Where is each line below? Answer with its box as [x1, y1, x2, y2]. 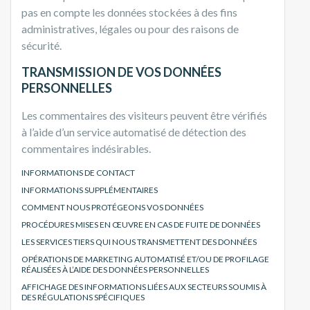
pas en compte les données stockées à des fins [21, 5, 237, 19]
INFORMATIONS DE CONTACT [21, 167, 135, 178]
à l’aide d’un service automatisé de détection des [21, 125, 246, 138]
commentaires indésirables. [21, 141, 151, 155]
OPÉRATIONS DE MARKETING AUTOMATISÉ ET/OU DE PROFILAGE [21, 253, 269, 264]
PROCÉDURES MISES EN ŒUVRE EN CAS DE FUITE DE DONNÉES [21, 219, 260, 230]
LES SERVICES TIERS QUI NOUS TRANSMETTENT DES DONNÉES [21, 236, 257, 247]
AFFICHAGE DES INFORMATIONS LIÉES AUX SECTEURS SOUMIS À [21, 281, 266, 292]
